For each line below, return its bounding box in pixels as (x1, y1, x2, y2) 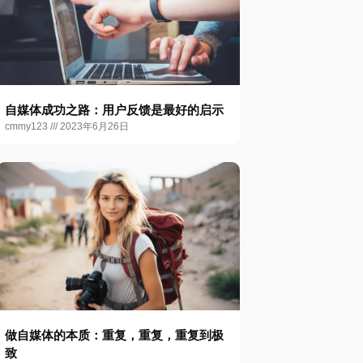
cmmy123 (5, 121, 50, 132)
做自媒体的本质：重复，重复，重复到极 (5, 328, 224, 343)
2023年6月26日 (58, 121, 129, 132)
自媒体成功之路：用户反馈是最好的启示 (5, 103, 224, 117)
